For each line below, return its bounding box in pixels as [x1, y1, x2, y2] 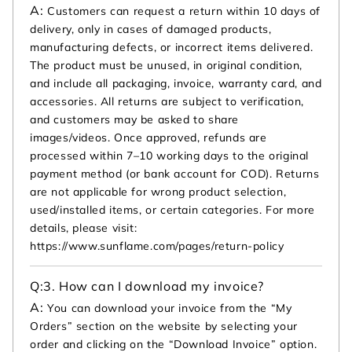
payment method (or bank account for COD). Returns [30, 167, 320, 181]
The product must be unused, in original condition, [30, 58, 303, 73]
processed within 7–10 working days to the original [30, 148, 310, 163]
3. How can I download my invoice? [43, 278, 265, 295]
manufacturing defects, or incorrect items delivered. [30, 40, 313, 55]
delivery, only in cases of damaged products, [30, 22, 272, 37]
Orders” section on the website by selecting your [30, 319, 298, 334]
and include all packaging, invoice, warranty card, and [30, 76, 322, 91]
